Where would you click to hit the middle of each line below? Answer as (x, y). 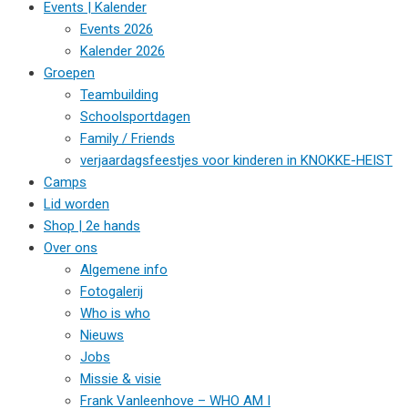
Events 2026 (117, 29)
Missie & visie (121, 379)
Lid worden (76, 204)
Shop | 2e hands (92, 226)
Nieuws (102, 335)
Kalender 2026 (122, 51)
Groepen (69, 73)
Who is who (115, 313)
